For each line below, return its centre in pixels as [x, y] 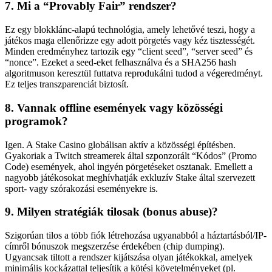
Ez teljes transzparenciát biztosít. [67, 84]
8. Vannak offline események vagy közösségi [114, 107]
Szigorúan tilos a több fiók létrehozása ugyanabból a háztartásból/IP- [136, 235]
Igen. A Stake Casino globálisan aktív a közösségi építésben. [120, 144]
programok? [36, 121]
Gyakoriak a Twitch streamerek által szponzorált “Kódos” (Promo [131, 155]
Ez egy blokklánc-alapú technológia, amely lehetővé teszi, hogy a [130, 30]
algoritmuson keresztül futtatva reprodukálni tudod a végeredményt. [134, 73]
